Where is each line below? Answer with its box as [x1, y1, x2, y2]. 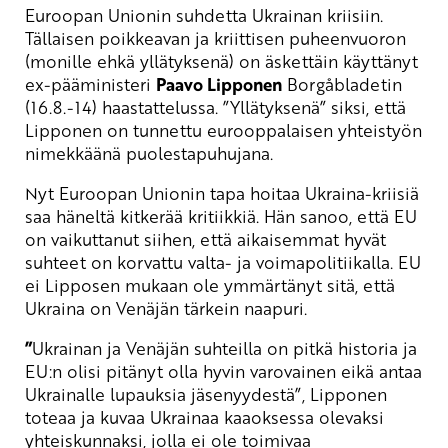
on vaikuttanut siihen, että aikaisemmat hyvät [25, 226, 386, 251]
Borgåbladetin [282, 71, 402, 96]
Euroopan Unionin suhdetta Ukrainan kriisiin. [25, 2, 383, 27]
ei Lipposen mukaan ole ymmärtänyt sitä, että [25, 272, 395, 297]
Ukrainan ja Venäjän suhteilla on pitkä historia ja [32, 335, 417, 360]
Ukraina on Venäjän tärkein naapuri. [25, 295, 307, 320]
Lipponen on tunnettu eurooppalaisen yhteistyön [25, 117, 422, 142]
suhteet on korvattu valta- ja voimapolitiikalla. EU [25, 249, 421, 274]
